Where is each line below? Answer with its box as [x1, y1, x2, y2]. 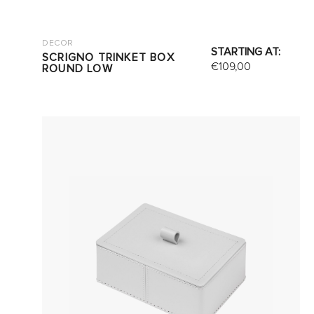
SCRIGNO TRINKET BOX [42, 50, 175, 64]
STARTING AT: [211, 45, 280, 59]
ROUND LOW [42, 62, 113, 76]
